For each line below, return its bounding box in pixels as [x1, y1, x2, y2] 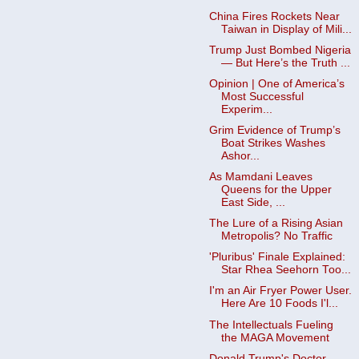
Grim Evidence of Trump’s [208, 123, 341, 136]
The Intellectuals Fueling [208, 318, 333, 331]
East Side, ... [220, 196, 285, 208]
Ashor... [220, 149, 260, 162]
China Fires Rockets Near [208, 10, 340, 22]
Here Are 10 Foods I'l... [220, 297, 338, 310]
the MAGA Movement [220, 331, 329, 344]
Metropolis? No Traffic [220, 230, 333, 243]
